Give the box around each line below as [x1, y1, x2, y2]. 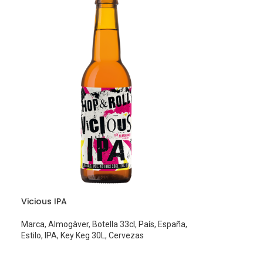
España [158, 220, 186, 230]
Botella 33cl [92, 220, 136, 230]
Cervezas [109, 231, 144, 241]
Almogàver [48, 220, 89, 230]
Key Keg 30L [60, 231, 106, 241]
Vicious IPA [21, 195, 68, 208]
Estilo [21, 231, 42, 241]
